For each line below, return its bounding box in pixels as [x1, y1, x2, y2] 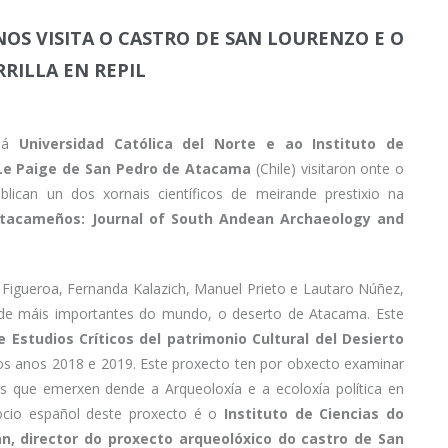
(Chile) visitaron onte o [255, 159, 405, 179]
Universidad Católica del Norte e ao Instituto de [19, 134, 404, 154]
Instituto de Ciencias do [223, 404, 404, 424]
